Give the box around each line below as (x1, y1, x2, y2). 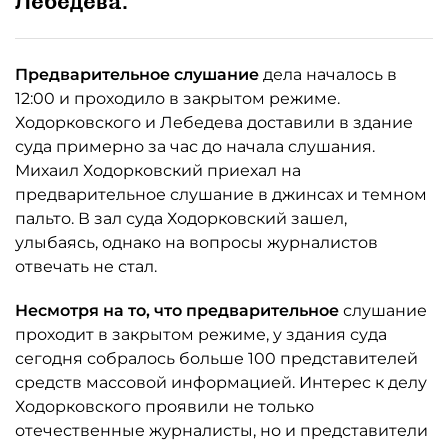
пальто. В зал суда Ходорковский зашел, (15, 209, 347, 228)
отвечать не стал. (15, 257, 157, 276)
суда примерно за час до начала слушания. (15, 137, 375, 156)
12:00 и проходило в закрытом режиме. (15, 89, 340, 108)
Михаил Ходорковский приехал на (15, 161, 301, 180)
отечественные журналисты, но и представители (15, 421, 428, 440)
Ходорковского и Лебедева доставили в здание (15, 113, 413, 132)
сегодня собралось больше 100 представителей (15, 349, 418, 368)
